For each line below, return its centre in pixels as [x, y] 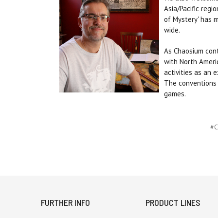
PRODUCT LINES [173, 203]
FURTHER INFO [65, 203]
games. [176, 94]
